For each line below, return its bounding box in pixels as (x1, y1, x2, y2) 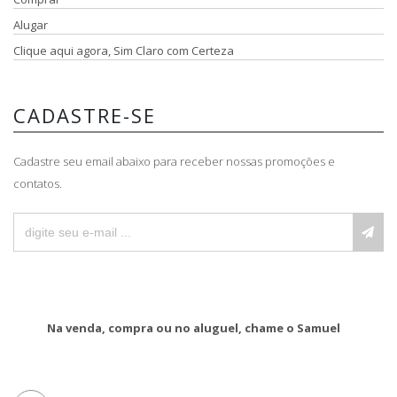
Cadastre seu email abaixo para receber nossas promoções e (13, 152, 335, 169)
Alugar (13, 16, 48, 33)
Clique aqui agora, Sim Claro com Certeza (13, 42, 234, 58)
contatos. (13, 175, 62, 191)
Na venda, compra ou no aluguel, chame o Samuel (47, 319, 346, 336)
